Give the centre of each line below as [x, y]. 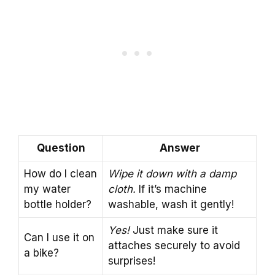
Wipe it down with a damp [172, 173]
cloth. [122, 189]
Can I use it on [59, 237]
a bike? [41, 253]
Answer [180, 148]
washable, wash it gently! [171, 204]
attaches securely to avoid [174, 245]
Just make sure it [174, 230]
